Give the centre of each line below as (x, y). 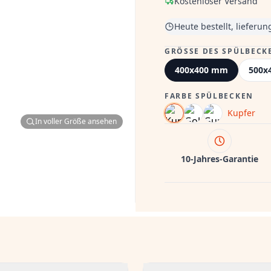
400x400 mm (201, 70)
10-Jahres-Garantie (219, 159)
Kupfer (241, 113)
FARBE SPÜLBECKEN (209, 96)
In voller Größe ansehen (76, 121)
